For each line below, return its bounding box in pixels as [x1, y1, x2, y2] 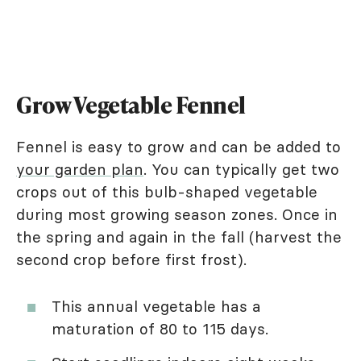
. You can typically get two [143, 160, 339, 180]
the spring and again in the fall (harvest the [16, 227, 342, 247]
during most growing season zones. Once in [16, 205, 338, 225]
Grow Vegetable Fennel [16, 89, 246, 121]
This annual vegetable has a [52, 297, 261, 317]
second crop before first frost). [16, 250, 247, 270]
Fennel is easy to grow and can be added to [16, 137, 341, 157]
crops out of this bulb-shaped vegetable [16, 182, 317, 202]
